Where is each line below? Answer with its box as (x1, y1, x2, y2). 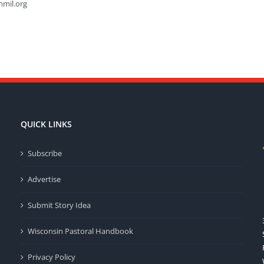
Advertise (27, 174, 61, 184)
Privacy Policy (27, 252, 75, 262)
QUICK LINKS (20, 118, 72, 130)
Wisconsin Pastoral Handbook (27, 226, 133, 236)
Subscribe (27, 148, 62, 159)
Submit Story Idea (27, 200, 91, 210)
